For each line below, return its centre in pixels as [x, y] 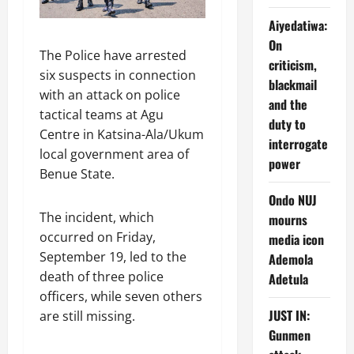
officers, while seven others [121, 296]
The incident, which [97, 217]
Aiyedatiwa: [298, 25]
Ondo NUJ [292, 200]
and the [288, 104]
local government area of [114, 154]
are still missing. [87, 316]
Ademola [290, 259]
